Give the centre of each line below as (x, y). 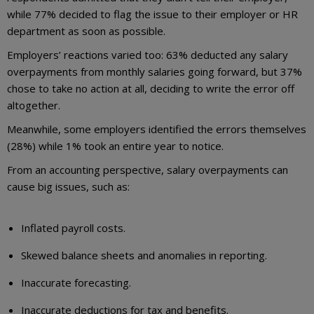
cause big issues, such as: (68, 186)
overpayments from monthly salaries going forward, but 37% (155, 71)
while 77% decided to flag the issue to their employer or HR (152, 14)
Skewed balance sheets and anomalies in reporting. (144, 255)
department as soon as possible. (86, 31)
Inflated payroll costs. (73, 228)
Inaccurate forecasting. (76, 282)
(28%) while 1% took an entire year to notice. (115, 146)
